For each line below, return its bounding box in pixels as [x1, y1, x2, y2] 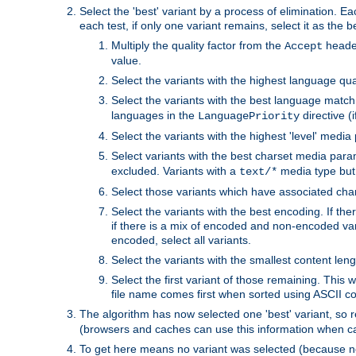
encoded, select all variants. [111, 233, 251, 246]
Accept [284, 39, 323, 52]
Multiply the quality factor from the [111, 38, 284, 52]
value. [111, 53, 141, 67]
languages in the [111, 108, 198, 122]
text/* [239, 164, 277, 178]
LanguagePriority [198, 109, 300, 122]
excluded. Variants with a [111, 164, 239, 177]
